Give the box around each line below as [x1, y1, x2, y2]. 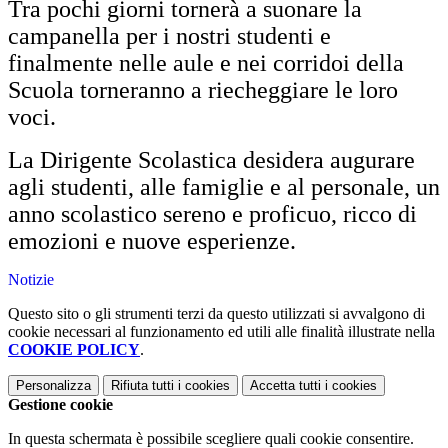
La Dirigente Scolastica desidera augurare [8, 147, 415, 174]
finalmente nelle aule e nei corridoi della [8, 50, 404, 77]
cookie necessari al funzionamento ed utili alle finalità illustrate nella [8, 323, 435, 341]
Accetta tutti [250, 378, 321, 394]
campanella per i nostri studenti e [8, 23, 331, 50]
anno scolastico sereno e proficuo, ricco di [8, 201, 417, 228]
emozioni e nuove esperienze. [8, 228, 296, 255]
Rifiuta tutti [111, 378, 174, 394]
